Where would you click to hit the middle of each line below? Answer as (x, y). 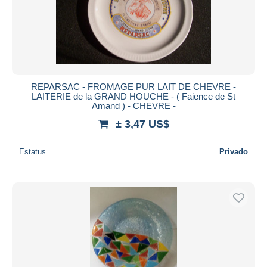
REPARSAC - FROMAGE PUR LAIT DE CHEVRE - (133, 86)
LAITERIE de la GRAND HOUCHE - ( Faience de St (133, 96)
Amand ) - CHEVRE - (133, 105)
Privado (234, 151)
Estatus (32, 151)
